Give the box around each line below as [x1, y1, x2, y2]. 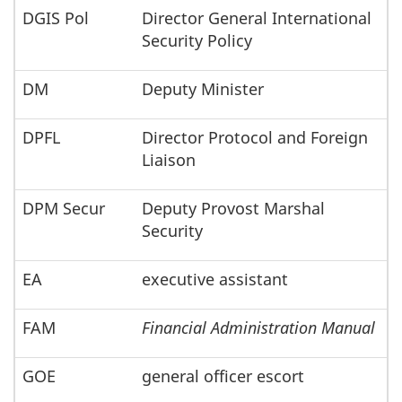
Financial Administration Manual [142, 317, 375, 339]
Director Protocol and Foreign [142, 127, 368, 149]
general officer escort [142, 365, 304, 388]
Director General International [142, 7, 371, 30]
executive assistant [142, 268, 288, 291]
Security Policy [142, 30, 252, 52]
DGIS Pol [22, 7, 89, 30]
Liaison [142, 149, 196, 171]
